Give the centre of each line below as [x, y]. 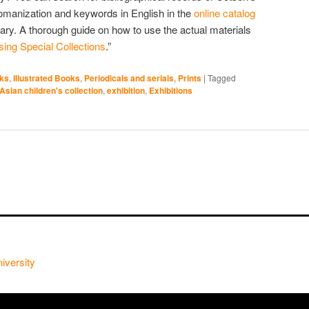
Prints [190, 78]
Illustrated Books [47, 78]
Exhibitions [171, 90]
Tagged [222, 77]
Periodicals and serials [129, 78]
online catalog [225, 13]
